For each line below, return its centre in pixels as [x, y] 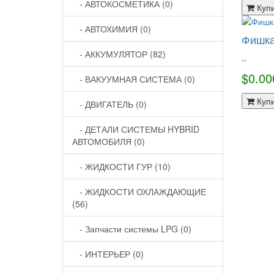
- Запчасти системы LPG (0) [132, 229]
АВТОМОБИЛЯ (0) [109, 141]
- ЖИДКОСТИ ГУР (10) [121, 166]
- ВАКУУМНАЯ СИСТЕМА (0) [134, 79]
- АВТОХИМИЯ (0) [112, 29]
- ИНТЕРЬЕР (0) [108, 254]
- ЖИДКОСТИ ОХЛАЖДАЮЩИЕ [139, 191]
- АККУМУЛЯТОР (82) [119, 54]
